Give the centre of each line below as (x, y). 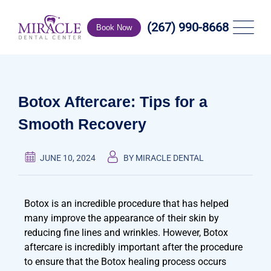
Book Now (114, 27)
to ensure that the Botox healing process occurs (125, 262)
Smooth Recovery (82, 124)
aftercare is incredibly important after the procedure (133, 247)
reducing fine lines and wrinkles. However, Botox (126, 233)
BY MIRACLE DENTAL (164, 158)
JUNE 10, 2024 (68, 158)
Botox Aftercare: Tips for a (113, 102)
